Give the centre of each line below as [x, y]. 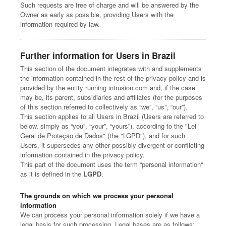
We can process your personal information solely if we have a [110, 215]
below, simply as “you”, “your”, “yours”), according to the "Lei [108, 126]
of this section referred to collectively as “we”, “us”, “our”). [104, 107]
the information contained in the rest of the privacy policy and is [113, 78]
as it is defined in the [52, 174]
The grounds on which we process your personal [97, 195]
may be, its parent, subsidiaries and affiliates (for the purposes [111, 97]
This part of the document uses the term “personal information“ [111, 164]
